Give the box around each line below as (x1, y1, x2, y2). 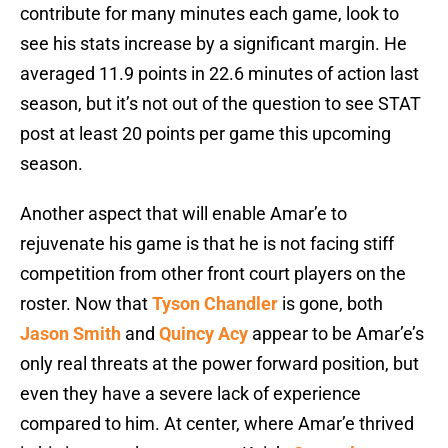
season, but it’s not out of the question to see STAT (20, 93, 421, 115)
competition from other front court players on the (20, 263, 406, 285)
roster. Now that (20, 293, 152, 315)
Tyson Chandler (152, 293, 278, 315)
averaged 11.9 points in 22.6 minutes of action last (20, 63, 419, 85)
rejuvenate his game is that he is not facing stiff (20, 233, 394, 255)
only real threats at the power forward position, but (20, 353, 419, 375)
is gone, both (278, 293, 383, 315)
